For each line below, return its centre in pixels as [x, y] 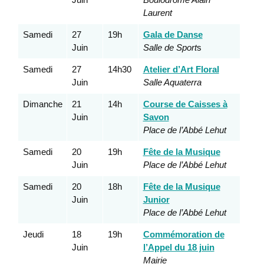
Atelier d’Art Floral [181, 70]
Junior [156, 200]
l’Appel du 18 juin [179, 247]
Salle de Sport [170, 48]
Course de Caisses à [185, 104]
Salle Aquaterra [172, 82]
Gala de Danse [173, 35]
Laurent [157, 13]
